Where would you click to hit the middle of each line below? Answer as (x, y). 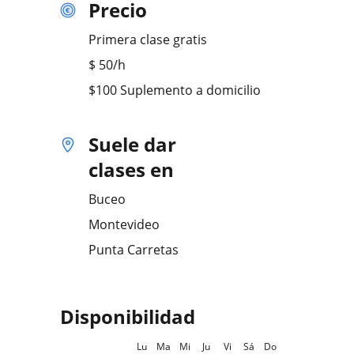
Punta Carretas (134, 250)
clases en (131, 169)
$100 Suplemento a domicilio (175, 90)
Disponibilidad (128, 316)
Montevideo (124, 224)
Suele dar (132, 144)
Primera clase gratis (148, 40)
